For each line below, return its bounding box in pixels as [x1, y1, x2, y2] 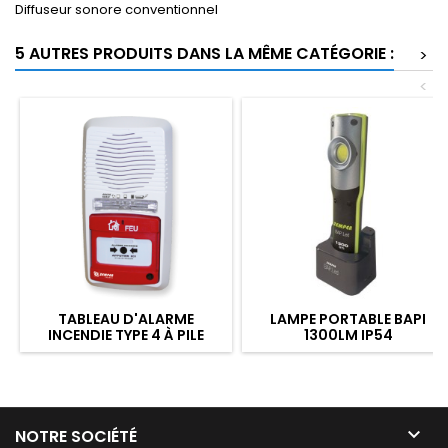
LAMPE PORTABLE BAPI [270, 309, 426, 329]
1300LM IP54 [303, 325, 393, 345]
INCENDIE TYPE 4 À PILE [48, 325, 204, 345]
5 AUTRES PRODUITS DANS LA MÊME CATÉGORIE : [15, 42, 394, 65]
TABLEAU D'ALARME [58, 309, 194, 329]
